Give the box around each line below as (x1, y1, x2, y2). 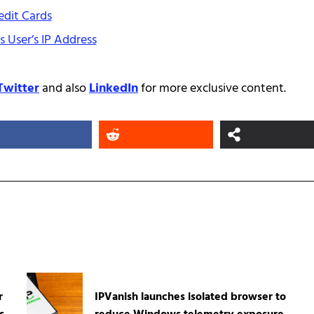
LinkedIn (89, 78, 138, 100)
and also (39, 78, 89, 100)
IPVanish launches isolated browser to (94, 287, 286, 306)
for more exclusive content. (138, 78, 286, 100)
